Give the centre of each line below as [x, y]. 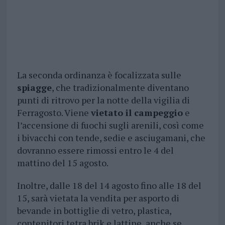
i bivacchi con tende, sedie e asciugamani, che [111, 138]
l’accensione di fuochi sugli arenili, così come [110, 125]
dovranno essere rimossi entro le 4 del [95, 150]
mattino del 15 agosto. [63, 163]
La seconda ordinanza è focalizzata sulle [99, 75]
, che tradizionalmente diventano [120, 88]
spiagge [34, 88]
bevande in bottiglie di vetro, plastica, [94, 211]
